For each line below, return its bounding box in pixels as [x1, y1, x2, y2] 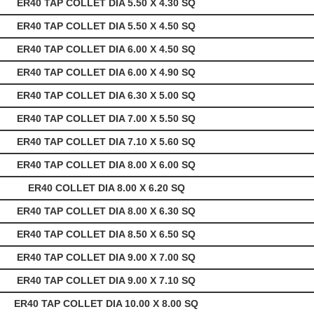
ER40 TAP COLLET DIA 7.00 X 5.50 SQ [17, 113, 198, 125]
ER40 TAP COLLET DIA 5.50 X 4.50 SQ [17, 20, 198, 32]
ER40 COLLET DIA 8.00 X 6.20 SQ [27, 182, 188, 194]
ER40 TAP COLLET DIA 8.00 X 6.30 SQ [17, 205, 198, 217]
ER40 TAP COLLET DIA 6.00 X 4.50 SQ [17, 43, 198, 55]
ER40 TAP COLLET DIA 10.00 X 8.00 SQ [14, 298, 201, 310]
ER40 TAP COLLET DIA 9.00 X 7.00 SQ [17, 252, 198, 264]
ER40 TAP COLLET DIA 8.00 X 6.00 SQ [17, 159, 198, 171]
